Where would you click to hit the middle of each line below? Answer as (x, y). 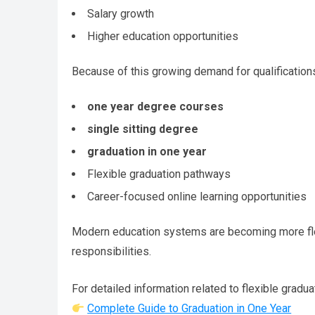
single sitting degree (143, 129)
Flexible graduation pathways (159, 174)
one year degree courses (155, 107)
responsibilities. (111, 252)
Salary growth (121, 14)
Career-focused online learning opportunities (197, 197)
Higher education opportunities (163, 37)
